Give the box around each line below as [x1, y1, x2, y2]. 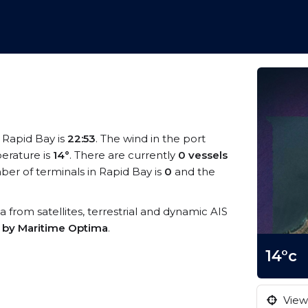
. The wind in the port [96, 132, 206, 145]
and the [172, 165, 215, 178]
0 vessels [178, 148, 228, 162]
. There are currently [69, 148, 178, 162]
